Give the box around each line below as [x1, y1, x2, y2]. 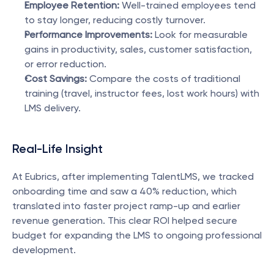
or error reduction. [24, 58, 106, 70]
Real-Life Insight [12, 141, 103, 156]
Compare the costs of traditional [87, 73, 240, 84]
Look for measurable [152, 29, 248, 40]
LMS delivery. [24, 102, 81, 114]
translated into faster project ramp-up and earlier [12, 200, 240, 212]
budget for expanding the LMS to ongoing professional [12, 229, 262, 241]
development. [12, 244, 76, 256]
